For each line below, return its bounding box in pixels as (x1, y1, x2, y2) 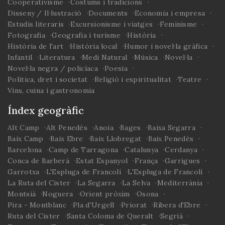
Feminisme (159, 19, 197, 29)
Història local (70, 41, 118, 51)
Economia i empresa (134, 8, 205, 18)
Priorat (121, 200, 147, 209)
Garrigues (164, 156, 200, 165)
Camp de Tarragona (49, 145, 119, 154)
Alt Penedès (46, 123, 88, 132)
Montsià (8, 189, 36, 198)
